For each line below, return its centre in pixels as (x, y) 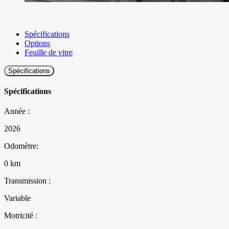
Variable (17, 198)
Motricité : (21, 216)
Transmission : (27, 181)
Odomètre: (21, 146)
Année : (17, 111)
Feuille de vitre (49, 52)
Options (37, 43)
